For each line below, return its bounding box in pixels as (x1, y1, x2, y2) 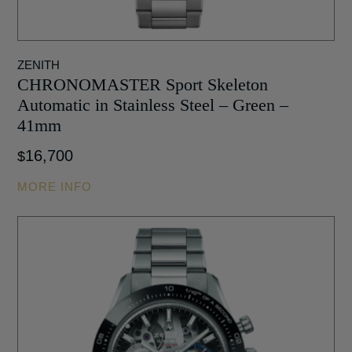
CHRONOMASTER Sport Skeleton (17, 75, 269, 95)
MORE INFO (17, 180, 93, 194)
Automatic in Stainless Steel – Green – (17, 95, 289, 115)
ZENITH (17, 58, 60, 72)
